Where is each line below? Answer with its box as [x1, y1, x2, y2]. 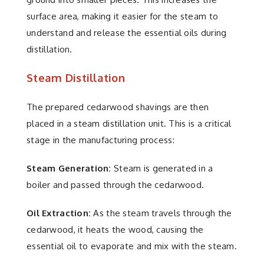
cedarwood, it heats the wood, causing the [27, 223, 204, 235]
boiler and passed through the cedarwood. [27, 179, 204, 190]
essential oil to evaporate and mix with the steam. [27, 240, 237, 252]
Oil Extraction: [27, 207, 91, 219]
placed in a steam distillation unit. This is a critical [27, 117, 232, 129]
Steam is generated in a [111, 162, 213, 174]
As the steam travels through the [91, 207, 232, 219]
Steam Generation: [27, 162, 111, 174]
